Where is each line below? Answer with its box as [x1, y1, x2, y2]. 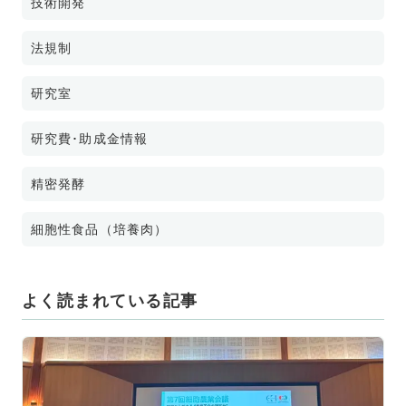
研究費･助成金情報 [31, 131, 149, 146]
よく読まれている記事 [22, 292, 198, 310]
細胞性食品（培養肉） [31, 222, 169, 237]
